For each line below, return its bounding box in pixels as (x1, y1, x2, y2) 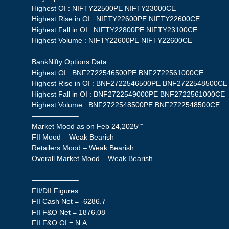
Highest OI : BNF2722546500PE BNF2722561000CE (32, 68, 204, 77)
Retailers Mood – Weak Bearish (32, 144, 134, 152)
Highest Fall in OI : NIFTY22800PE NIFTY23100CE (32, 26, 198, 34)
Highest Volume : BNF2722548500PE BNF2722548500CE (32, 101, 220, 109)
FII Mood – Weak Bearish (32, 133, 114, 142)
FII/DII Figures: (32, 187, 81, 195)
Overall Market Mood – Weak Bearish (32, 154, 153, 163)
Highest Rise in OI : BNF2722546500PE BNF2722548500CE (32, 79, 228, 88)
